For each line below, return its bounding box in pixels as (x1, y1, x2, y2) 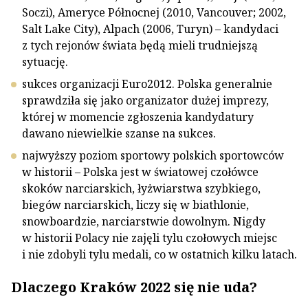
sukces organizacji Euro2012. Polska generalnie (22, 76, 272, 91)
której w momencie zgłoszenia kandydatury (22, 109, 254, 124)
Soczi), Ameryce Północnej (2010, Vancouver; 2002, (22, 5, 286, 20)
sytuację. (22, 54, 68, 69)
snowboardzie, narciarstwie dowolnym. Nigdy (22, 214, 265, 229)
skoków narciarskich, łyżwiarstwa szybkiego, (22, 181, 261, 196)
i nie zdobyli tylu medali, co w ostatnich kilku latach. (22, 247, 297, 262)
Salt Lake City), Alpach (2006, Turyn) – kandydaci (22, 21, 278, 36)
